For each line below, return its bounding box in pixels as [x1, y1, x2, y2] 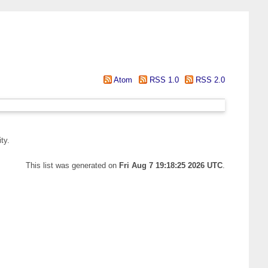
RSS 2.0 [193, 75, 225, 84]
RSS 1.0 [147, 75, 179, 84]
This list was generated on [26, 161, 119, 170]
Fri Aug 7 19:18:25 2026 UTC [119, 161, 223, 170]
